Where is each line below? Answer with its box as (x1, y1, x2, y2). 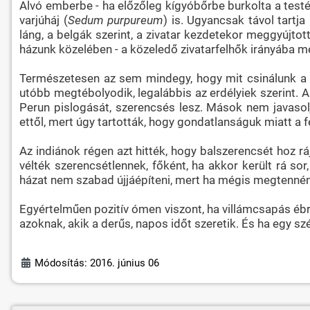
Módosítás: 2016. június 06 (35, 256, 160, 269)
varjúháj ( (19, 12, 68, 27)
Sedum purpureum (67, 12, 164, 27)
